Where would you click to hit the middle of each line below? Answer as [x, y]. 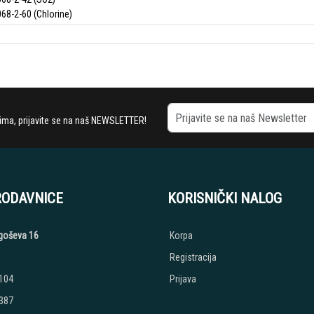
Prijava [183, 279]
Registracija [193, 257]
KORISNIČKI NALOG [224, 198]
